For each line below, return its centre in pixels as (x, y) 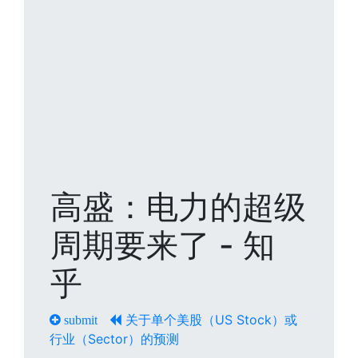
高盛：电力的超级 (178, 207)
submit (79, 320)
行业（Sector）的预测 (114, 339)
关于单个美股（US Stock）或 (209, 320)
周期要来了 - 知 (163, 245)
